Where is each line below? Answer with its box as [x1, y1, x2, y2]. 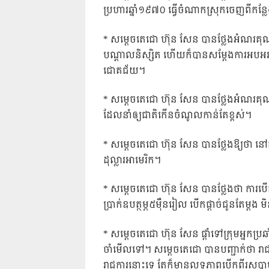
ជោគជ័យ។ [103, 62, 145, 79]
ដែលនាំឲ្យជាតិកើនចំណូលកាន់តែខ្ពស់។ [103, 107, 252, 124]
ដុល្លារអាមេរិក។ [103, 152, 161, 169]
